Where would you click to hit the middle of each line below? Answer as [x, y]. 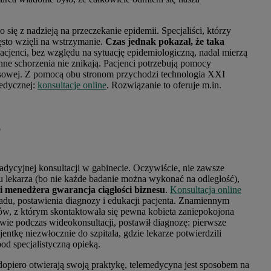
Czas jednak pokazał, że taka [165, 41]
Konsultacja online [206, 190]
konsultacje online [72, 85]
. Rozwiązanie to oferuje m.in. [164, 85]
